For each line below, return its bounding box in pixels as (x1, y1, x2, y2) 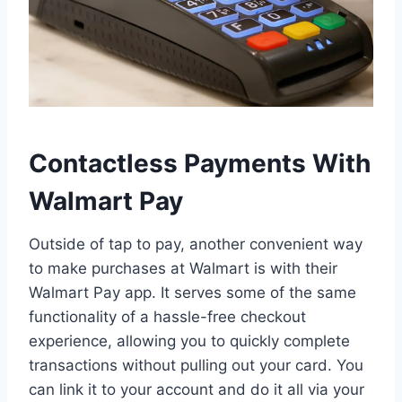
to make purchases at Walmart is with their (29, 259, 337, 278)
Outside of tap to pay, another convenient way (29, 235, 363, 254)
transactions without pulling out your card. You (29, 356, 363, 375)
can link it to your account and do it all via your (29, 380, 364, 399)
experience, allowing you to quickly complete (29, 332, 350, 351)
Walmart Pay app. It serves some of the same (29, 284, 356, 302)
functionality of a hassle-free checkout (29, 308, 306, 327)
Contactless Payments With (29, 148, 371, 179)
